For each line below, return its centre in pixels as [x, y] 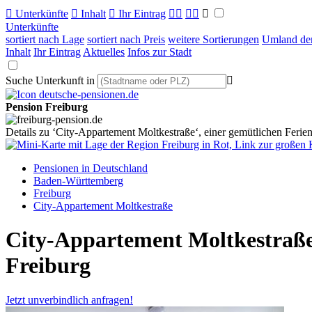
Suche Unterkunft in [50, 80]
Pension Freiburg [47, 107]
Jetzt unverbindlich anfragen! [69, 299]
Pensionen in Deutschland [91, 168]
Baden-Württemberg [78, 181]
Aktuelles [104, 52]
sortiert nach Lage [45, 39]
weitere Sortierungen [213, 39]
